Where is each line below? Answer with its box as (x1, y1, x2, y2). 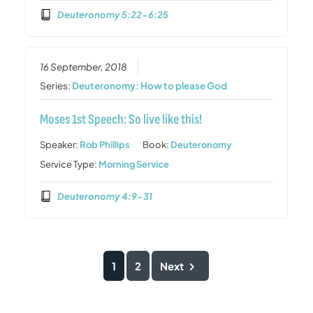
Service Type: (40, 159, 99, 170)
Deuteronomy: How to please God (72, 80, 228, 92)
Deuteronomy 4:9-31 (57, 190, 152, 202)
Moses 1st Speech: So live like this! (40, 111, 203, 129)
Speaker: (40, 139, 80, 151)
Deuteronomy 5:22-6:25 (57, 8, 168, 20)
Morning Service (99, 159, 170, 170)
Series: (40, 80, 73, 92)
